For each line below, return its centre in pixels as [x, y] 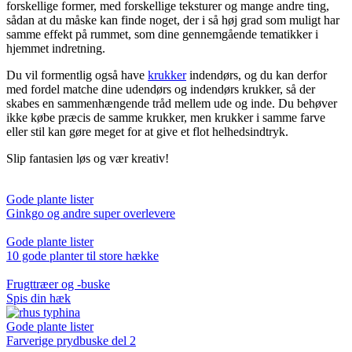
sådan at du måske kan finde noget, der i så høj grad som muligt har [173, 20]
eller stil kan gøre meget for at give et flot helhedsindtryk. [147, 131]
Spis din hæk [38, 298]
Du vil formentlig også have [77, 75]
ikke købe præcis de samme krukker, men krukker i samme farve [166, 117]
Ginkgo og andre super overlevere [91, 213]
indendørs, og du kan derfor [257, 75]
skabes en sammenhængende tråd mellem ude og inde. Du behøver [172, 103]
